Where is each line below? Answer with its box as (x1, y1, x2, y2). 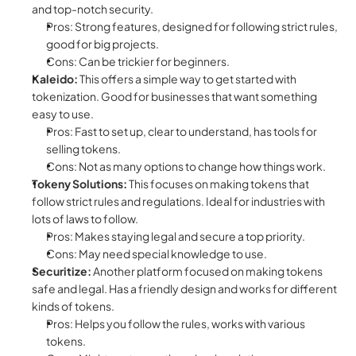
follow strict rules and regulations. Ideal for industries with (32, 194, 326, 209)
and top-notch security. (32, 2, 154, 17)
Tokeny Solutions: (32, 176, 128, 192)
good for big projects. (46, 37, 160, 52)
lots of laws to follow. (32, 211, 139, 226)
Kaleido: (32, 72, 79, 87)
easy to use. (32, 106, 95, 122)
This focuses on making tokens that (127, 176, 310, 192)
